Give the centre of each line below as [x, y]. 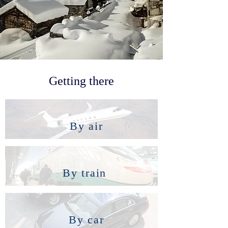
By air [87, 126]
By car [87, 220]
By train [87, 173]
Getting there [81, 81]
